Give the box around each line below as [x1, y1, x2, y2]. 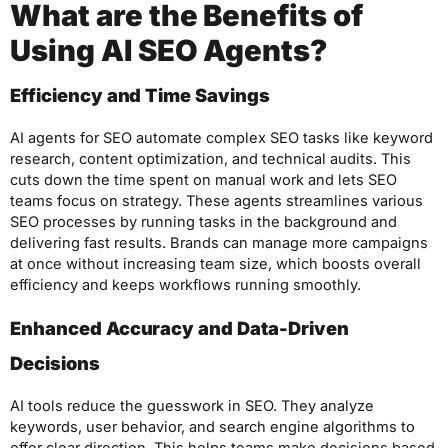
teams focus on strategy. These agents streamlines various [10, 192, 423, 211]
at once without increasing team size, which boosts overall [10, 255, 421, 274]
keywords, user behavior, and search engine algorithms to [10, 417, 415, 436]
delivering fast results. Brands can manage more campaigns [10, 234, 428, 253]
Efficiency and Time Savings [10, 84, 270, 107]
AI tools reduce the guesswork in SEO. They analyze [10, 396, 374, 415]
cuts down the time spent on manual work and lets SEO [10, 171, 397, 190]
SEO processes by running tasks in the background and [10, 213, 397, 232]
